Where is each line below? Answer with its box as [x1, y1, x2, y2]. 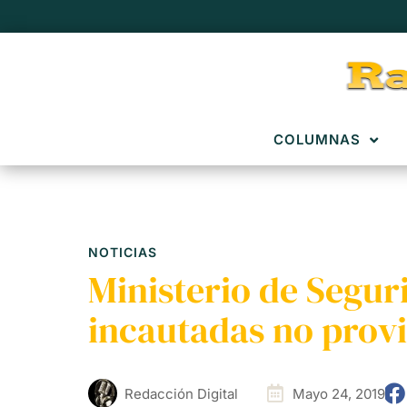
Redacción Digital [124, 384, 238, 402]
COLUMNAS [273, 131, 361, 148]
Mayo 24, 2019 [293, 384, 385, 402]
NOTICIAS [88, 244, 157, 260]
